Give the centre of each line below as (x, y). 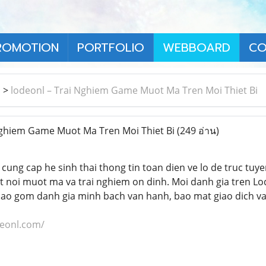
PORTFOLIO (111, 47)
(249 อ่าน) (198, 130)
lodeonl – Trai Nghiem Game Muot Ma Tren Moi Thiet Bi (134, 90)
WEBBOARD (197, 47)
